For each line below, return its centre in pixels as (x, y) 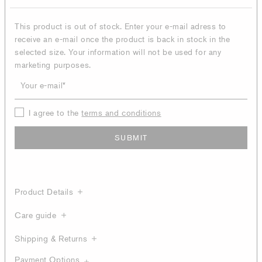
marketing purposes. (53, 65)
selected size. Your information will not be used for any (118, 52)
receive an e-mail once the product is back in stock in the (123, 39)
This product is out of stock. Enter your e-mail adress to (120, 26)
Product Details (44, 192)
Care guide (36, 215)
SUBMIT (131, 137)
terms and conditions (121, 113)
